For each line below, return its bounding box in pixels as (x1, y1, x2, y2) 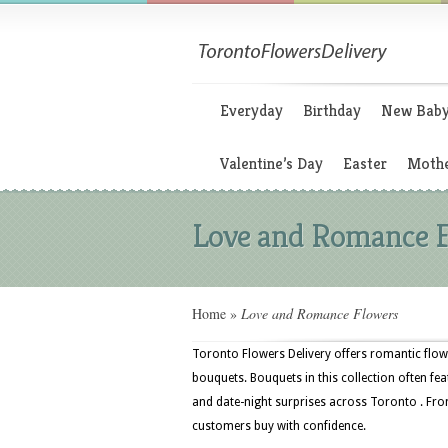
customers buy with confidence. (192, 419, 366, 433)
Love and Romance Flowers (237, 304, 398, 323)
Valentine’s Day (220, 153, 323, 174)
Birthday (303, 100, 361, 121)
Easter (343, 153, 387, 174)
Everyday (220, 100, 283, 121)
